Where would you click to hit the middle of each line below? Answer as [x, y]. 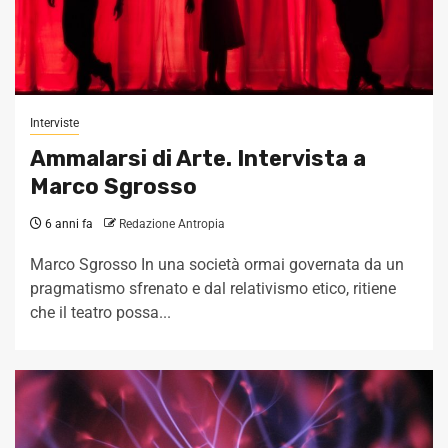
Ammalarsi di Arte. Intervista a [198, 159]
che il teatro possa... [100, 313]
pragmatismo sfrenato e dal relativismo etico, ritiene [213, 289]
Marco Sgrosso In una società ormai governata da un [217, 265]
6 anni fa [67, 224]
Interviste [54, 123]
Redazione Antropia [172, 224]
